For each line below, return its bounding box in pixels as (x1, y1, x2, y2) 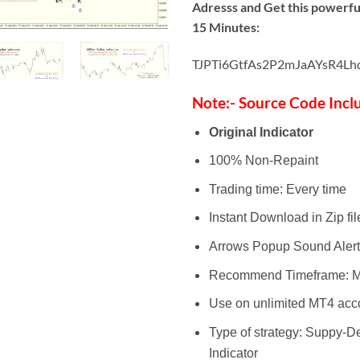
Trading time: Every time (208, 182, 346, 196)
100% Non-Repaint (208, 153, 318, 168)
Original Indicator (208, 125, 313, 139)
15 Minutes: (192, 19, 260, 35)
